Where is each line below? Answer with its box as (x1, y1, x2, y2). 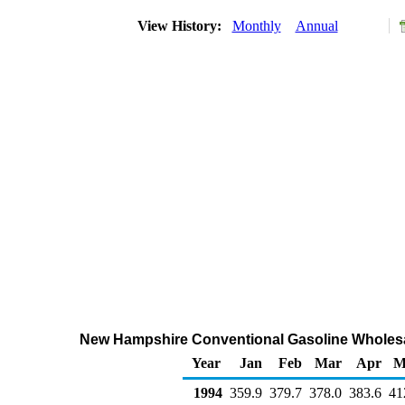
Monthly (231, 18, 281, 33)
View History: (133, 18, 229, 33)
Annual (295, 18, 338, 33)
